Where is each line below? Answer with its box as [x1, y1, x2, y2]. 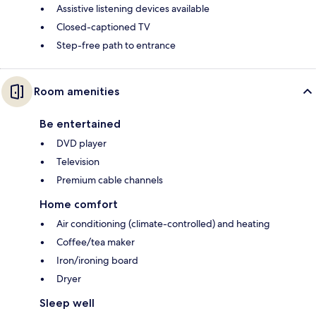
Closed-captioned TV [56, 20, 150, 34]
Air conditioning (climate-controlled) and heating [56, 217, 270, 231]
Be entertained [39, 117, 121, 131]
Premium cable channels [56, 174, 163, 187]
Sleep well [39, 296, 95, 310]
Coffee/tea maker [56, 236, 135, 249]
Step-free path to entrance [56, 39, 176, 52]
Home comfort [39, 197, 118, 212]
